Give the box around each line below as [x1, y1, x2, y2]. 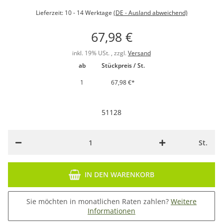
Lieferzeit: [35, 8, 65, 17]
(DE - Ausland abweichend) [113, 8, 188, 17]
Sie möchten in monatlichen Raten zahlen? [26, 197, 171, 207]
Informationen [88, 206, 135, 216]
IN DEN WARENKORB [85, 170, 154, 180]
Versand [128, 49, 151, 58]
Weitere [171, 197, 197, 207]
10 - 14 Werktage [64, 8, 113, 17]
